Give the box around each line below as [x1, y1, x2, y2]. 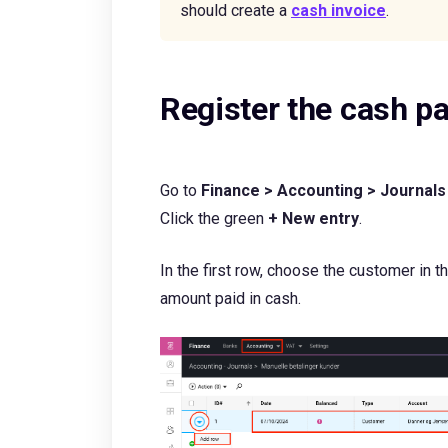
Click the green [160, 209, 268, 228]
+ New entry [268, 209, 359, 228]
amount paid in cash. [160, 289, 305, 308]
